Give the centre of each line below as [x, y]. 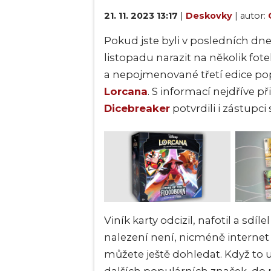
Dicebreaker [137, 108]
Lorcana [126, 91]
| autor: [251, 15]
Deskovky [210, 15]
